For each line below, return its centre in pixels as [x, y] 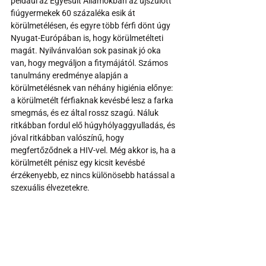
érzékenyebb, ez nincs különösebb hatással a [94, 175]
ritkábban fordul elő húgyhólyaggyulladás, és [94, 126]
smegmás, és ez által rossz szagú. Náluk [85, 113]
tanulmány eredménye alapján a [70, 76]
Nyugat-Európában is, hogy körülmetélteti [88, 38]
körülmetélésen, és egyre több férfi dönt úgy [91, 26]
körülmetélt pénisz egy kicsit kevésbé [79, 163]
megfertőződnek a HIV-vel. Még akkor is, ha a [94, 151]
